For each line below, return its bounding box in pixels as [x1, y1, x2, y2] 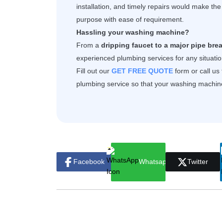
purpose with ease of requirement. [76, 15, 184, 23]
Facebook [73, 158, 105, 166]
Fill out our [76, 66, 111, 75]
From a [76, 41, 101, 49]
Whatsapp [138, 158, 170, 166]
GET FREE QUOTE [111, 66, 173, 75]
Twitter [187, 158, 208, 166]
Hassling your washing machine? [76, 28, 189, 36]
